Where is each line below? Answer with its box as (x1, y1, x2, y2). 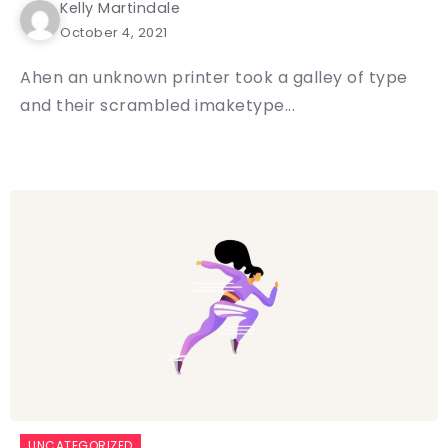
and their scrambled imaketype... (20, 93, 295, 117)
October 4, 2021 (60, 23, 168, 41)
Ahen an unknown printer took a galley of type (20, 65, 408, 89)
